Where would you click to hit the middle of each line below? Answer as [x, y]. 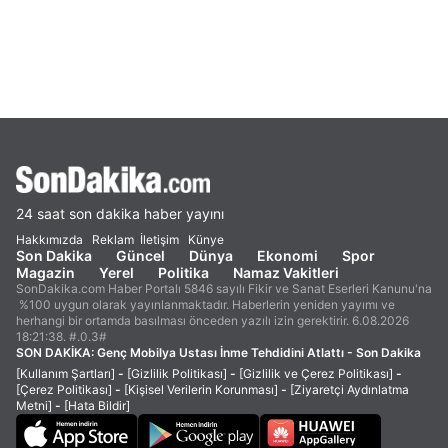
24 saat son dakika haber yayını [120, 213]
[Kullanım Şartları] [65, 373]
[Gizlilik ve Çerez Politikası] [316, 373]
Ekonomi [287, 255]
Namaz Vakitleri [286, 272]
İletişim [159, 239]
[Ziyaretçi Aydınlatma [349, 389]
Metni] [34, 405]
